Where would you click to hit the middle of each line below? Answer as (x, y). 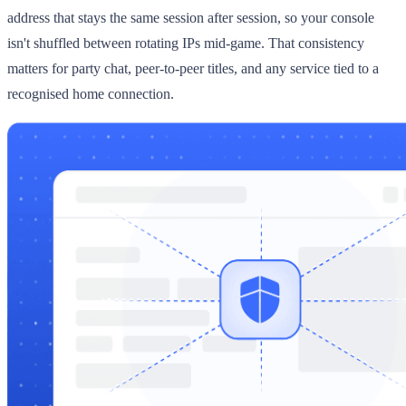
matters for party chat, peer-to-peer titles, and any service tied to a (193, 68)
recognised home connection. (91, 93)
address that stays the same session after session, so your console (191, 17)
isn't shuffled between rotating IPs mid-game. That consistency (186, 43)
